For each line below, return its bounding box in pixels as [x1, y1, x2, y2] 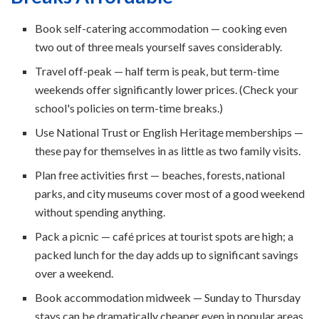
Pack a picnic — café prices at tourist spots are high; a [35, 229, 294, 243]
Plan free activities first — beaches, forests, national [35, 167, 286, 182]
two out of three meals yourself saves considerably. [35, 39, 283, 53]
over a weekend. [35, 266, 114, 280]
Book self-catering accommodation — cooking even [35, 21, 288, 35]
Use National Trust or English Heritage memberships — [35, 125, 304, 139]
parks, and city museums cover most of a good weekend [35, 186, 305, 200]
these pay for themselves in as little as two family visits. [35, 143, 301, 157]
